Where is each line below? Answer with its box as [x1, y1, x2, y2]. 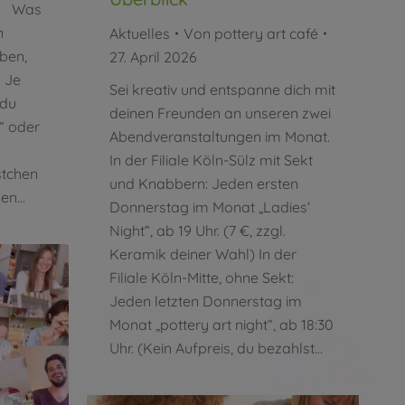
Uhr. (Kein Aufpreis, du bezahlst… [109, 338, 323, 357]
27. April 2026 [109, 47, 197, 66]
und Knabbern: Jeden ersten [109, 174, 298, 193]
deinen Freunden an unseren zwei [109, 103, 331, 122]
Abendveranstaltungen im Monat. [109, 127, 330, 146]
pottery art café [214, 24, 318, 42]
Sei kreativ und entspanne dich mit [109, 80, 335, 99]
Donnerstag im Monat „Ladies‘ [109, 197, 310, 216]
